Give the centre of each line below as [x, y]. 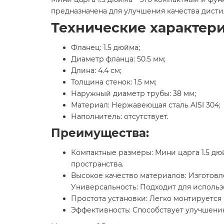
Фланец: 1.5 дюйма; [105, 47]
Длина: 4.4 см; [96, 70]
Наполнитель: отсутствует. [120, 116]
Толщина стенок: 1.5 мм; [114, 82]
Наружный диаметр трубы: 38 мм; [133, 93]
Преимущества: [100, 133]
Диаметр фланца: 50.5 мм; [118, 59]
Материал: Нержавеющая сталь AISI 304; [146, 105]
